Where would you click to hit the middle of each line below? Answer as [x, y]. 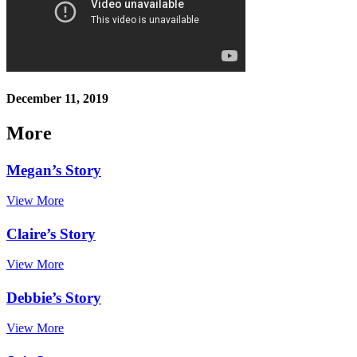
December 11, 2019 [57, 99]
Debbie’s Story [54, 297]
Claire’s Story [51, 233]
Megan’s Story [54, 170]
